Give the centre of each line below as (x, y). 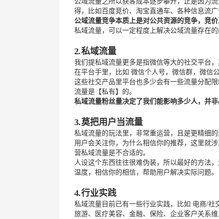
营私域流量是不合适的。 (112, 153)
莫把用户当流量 (112, 122)
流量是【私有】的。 (105, 92)
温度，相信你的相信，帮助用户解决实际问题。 (146, 172)
